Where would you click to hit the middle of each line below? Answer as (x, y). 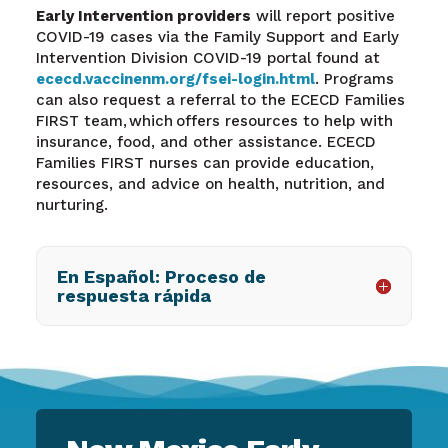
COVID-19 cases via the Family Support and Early (217, 37)
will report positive (322, 16)
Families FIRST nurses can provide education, (204, 163)
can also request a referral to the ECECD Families (220, 100)
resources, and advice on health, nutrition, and (210, 184)
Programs (358, 79)
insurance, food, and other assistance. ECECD (205, 142)
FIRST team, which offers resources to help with (214, 121)
